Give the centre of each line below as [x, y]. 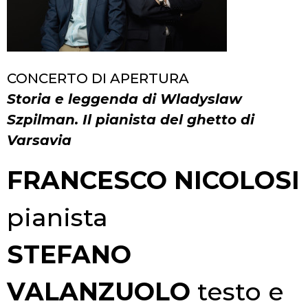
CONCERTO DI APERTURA [98, 78]
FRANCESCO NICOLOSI [153, 180]
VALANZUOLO [99, 291]
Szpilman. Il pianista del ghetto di [131, 119]
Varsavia [39, 140]
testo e [237, 291]
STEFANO [69, 254]
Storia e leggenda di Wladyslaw [124, 99]
